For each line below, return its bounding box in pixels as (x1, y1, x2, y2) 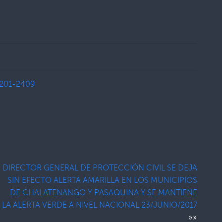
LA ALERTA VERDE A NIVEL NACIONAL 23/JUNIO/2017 (2, 200, 198, 210)
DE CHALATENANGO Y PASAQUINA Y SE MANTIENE (10, 187, 198, 197)
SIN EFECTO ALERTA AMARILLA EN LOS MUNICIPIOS (7, 175, 198, 185)
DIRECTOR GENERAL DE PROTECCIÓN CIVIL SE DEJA (2, 163, 198, 172)
